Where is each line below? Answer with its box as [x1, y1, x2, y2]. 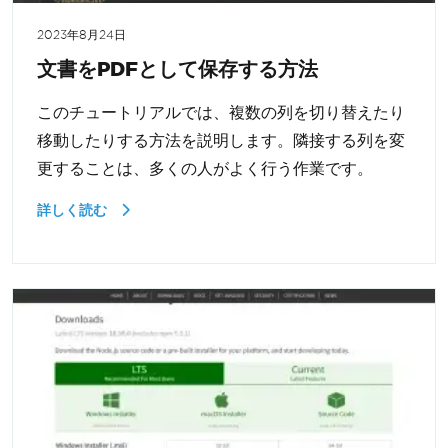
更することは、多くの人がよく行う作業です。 [37, 159, 373, 177]
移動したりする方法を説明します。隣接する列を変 [37, 131, 405, 149]
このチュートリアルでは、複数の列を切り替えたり [37, 103, 405, 121]
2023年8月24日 [37, 28, 126, 41]
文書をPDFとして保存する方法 [37, 56, 318, 80]
